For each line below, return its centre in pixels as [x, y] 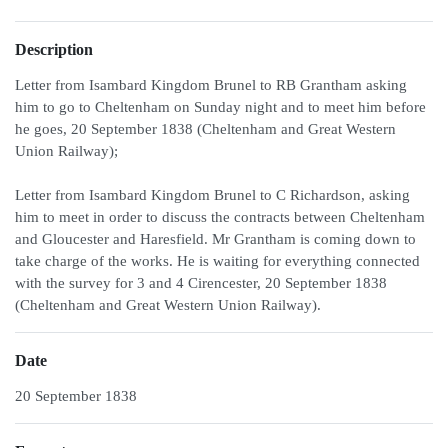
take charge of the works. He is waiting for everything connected [217, 261]
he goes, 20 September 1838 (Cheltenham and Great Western [205, 129]
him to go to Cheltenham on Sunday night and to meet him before [220, 107]
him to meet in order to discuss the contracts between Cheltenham [220, 217]
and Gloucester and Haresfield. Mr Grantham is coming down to [215, 239]
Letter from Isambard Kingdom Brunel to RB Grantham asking [211, 85]
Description [54, 49]
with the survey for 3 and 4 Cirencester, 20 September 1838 [201, 283]
